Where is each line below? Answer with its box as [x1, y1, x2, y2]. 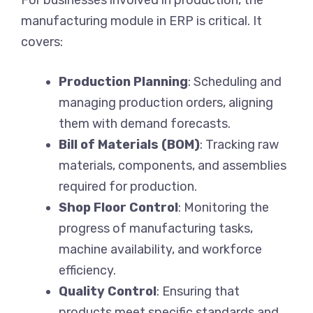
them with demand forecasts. [59, 115, 231, 131]
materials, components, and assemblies [59, 157, 286, 173]
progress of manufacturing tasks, [59, 220, 253, 236]
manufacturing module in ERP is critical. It [21, 13, 262, 29]
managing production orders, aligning [59, 94, 273, 110]
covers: [21, 34, 63, 50]
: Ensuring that [156, 283, 240, 299]
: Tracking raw [200, 136, 279, 152]
